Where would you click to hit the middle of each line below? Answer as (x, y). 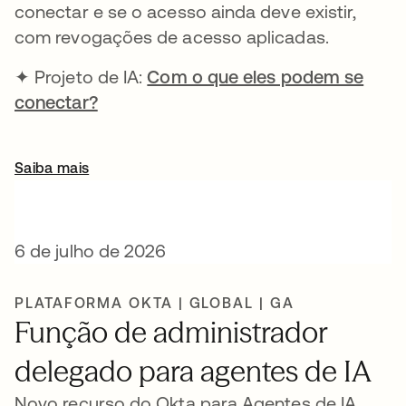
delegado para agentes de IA (193, 371)
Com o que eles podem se (256, 77)
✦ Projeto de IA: (81, 77)
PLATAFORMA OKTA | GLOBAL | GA (155, 303)
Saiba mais (52, 168)
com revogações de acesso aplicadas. (172, 37)
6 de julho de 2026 (91, 251)
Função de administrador (171, 332)
